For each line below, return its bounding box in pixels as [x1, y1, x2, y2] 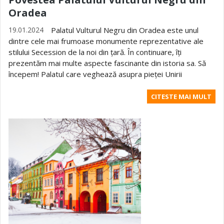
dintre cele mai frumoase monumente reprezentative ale [8, 36, 203, 46]
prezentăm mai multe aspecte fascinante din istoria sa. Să [8, 58, 206, 68]
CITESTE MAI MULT [151, 92, 211, 101]
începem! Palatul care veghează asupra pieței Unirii [8, 69, 182, 79]
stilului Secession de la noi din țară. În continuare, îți [8, 47, 181, 57]
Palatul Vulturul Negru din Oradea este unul [51, 25, 198, 35]
